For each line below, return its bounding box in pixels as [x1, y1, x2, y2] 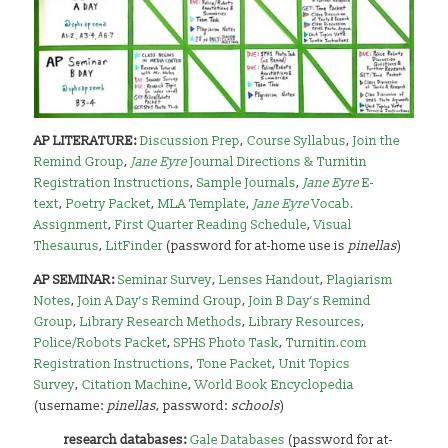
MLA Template [158, 196, 247, 213]
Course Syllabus [247, 133, 347, 150]
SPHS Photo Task [174, 335, 280, 352]
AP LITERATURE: [34, 133, 141, 150]
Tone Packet [197, 356, 273, 373]
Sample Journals [197, 175, 297, 192]
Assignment [34, 217, 109, 234]
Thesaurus [34, 238, 100, 255]
